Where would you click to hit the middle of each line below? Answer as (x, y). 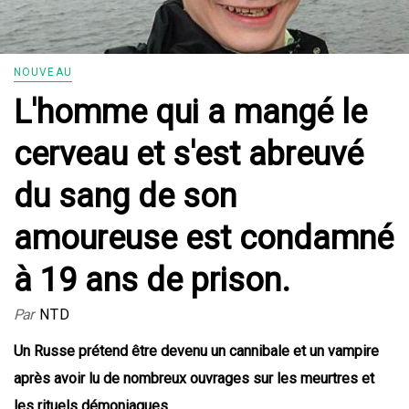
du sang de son (125, 197)
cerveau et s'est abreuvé (189, 155)
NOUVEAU (43, 73)
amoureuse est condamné (204, 239)
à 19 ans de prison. (152, 281)
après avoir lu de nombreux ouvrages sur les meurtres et (194, 379)
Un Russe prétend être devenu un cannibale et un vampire (196, 351)
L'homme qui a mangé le (190, 113)
